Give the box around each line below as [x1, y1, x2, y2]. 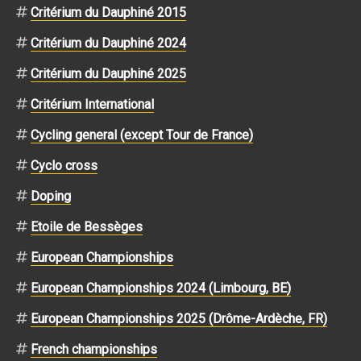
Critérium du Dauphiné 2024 [31, 35, 186, 51]
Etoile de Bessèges [31, 218, 143, 234]
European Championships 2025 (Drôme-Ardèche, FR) [31, 310, 327, 326]
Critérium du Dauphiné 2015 [31, 4, 186, 20]
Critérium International [31, 96, 154, 112]
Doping [31, 188, 71, 204]
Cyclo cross [31, 157, 98, 173]
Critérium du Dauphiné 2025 [31, 65, 186, 81]
